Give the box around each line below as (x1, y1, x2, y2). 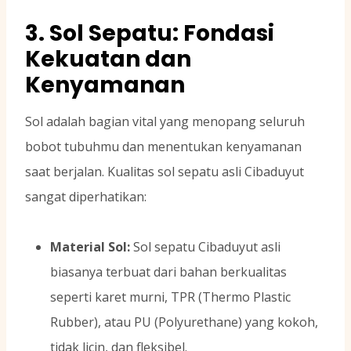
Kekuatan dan (25, 44, 191, 75)
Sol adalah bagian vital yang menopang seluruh (25, 113, 305, 131)
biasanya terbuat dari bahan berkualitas (50, 263, 287, 281)
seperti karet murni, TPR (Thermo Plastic (50, 288, 291, 306)
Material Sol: (50, 238, 130, 256)
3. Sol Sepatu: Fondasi (25, 18, 274, 49)
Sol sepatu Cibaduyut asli (130, 238, 280, 256)
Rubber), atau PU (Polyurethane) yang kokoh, (50, 313, 318, 331)
